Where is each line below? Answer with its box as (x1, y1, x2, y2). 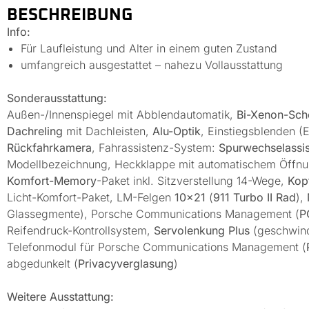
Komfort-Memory (7, 173, 97, 188)
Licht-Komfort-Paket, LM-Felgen (7, 190, 175, 204)
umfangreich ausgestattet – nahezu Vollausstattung (21, 57, 283, 72)
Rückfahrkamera (7, 140, 92, 154)
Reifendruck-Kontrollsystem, (7, 223, 154, 237)
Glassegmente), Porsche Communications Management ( (7, 206, 299, 221)
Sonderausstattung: (7, 90, 107, 105)
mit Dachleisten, (63, 123, 152, 138)
